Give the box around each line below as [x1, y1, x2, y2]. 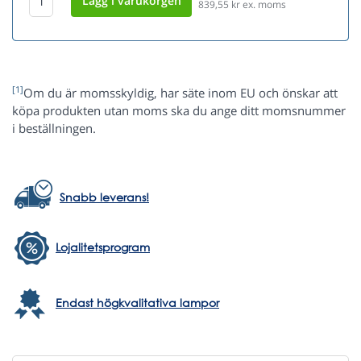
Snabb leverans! [60, 189, 149, 205]
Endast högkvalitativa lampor [56, 295, 219, 311]
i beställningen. [12, 120, 96, 137]
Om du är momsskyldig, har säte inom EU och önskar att [23, 85, 338, 102]
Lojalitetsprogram [56, 239, 150, 255]
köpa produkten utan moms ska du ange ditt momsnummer [12, 102, 346, 119]
